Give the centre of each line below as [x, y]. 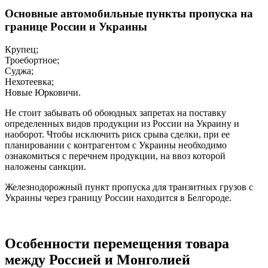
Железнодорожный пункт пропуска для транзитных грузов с [129, 187]
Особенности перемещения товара [117, 244]
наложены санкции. [45, 167]
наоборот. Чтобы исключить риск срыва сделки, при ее [117, 135]
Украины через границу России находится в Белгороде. [118, 198]
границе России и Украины [76, 26]
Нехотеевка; [29, 82]
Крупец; [22, 50]
